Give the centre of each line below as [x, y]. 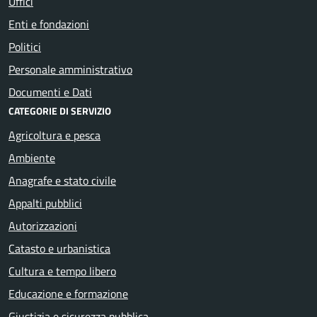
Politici [25, 46]
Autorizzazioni [43, 225]
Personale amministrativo [70, 69]
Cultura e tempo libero [62, 271]
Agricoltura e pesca [54, 135]
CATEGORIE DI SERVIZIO [60, 110]
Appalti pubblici [45, 203]
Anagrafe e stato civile [62, 180]
